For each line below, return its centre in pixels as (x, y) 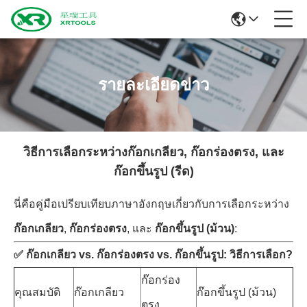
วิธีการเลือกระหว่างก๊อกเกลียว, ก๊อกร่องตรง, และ (153, 152)
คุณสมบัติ (37, 292)
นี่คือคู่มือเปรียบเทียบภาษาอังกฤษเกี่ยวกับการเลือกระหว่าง (151, 204)
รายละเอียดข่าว (153, 85)
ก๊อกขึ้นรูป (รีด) (153, 171)
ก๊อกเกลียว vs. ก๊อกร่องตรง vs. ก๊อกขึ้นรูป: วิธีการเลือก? (159, 255)
